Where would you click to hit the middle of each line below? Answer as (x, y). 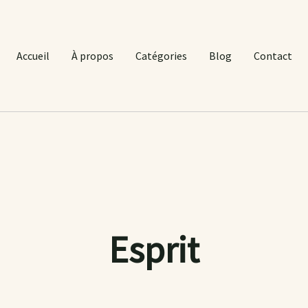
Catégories (161, 56)
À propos (92, 56)
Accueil (33, 56)
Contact (273, 56)
